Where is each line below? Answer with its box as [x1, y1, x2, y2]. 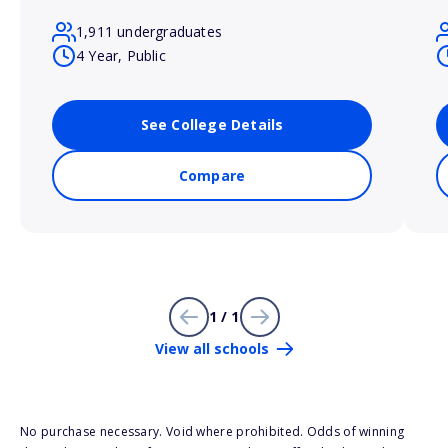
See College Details [140, 115, 284, 135]
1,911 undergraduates [76, 22, 222, 42]
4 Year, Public [76, 46, 166, 66]
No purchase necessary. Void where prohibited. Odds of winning [20, 423, 405, 441]
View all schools [154, 339, 269, 359]
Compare [178, 166, 246, 186]
